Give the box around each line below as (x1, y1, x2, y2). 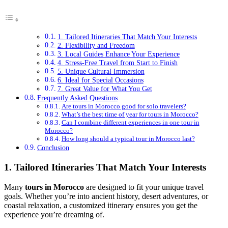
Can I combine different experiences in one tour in (61, 119, 199, 127)
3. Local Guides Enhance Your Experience (57, 50, 180, 59)
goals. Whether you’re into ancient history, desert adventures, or (4, 191, 208, 201)
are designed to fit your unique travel (84, 182, 204, 191)
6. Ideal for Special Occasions (57, 76, 144, 84)
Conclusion (37, 144, 69, 152)
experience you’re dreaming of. (4, 210, 104, 219)
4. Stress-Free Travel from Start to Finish (57, 59, 178, 67)
